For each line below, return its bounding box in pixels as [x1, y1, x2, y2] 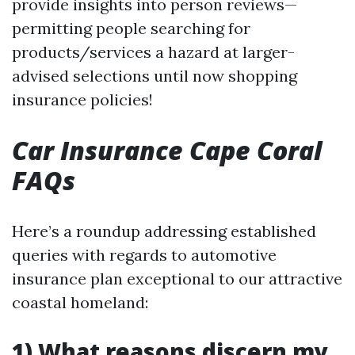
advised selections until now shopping [12, 66, 297, 86]
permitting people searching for [12, 18, 250, 39]
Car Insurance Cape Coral [12, 133, 322, 168]
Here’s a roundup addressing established [12, 221, 316, 242]
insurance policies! [12, 90, 153, 110]
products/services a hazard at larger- [12, 42, 295, 63]
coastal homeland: [12, 292, 148, 313]
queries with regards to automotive [12, 245, 277, 265]
